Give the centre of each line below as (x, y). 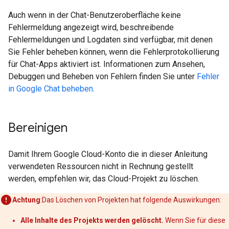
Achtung (26, 200)
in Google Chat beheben (51, 89)
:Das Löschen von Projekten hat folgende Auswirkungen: (131, 200)
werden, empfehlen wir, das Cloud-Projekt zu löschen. (104, 179)
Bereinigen (38, 128)
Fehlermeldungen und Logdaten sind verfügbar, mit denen (110, 40)
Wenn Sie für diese (194, 220)
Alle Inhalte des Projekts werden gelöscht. (92, 220)
